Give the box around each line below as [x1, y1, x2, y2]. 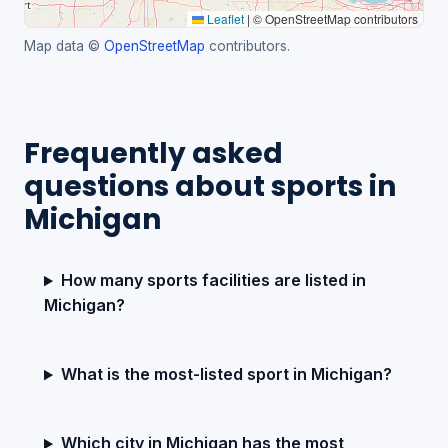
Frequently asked [24, 134, 283, 174]
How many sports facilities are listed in [60, 270, 366, 291]
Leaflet [204, 10, 244, 28]
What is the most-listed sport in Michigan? [60, 364, 392, 385]
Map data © [24, 38, 104, 55]
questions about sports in [24, 167, 396, 207]
